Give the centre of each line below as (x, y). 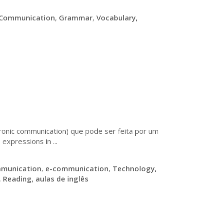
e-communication (77, 168)
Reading (17, 179)
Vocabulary (116, 18)
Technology (134, 168)
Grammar (76, 18)
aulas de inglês (62, 179)
